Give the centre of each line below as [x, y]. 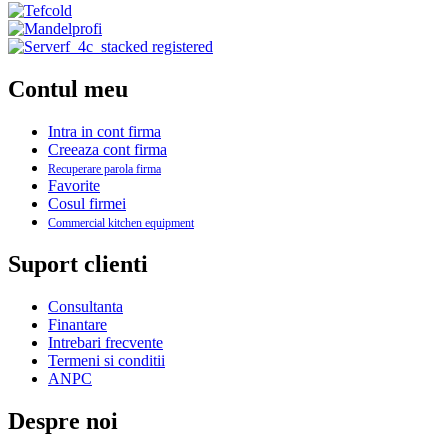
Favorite [74, 185]
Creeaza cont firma [107, 149]
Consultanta [85, 306]
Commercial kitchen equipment [121, 222]
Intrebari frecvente [105, 342]
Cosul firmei [87, 203]
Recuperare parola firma [104, 168]
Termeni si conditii [106, 360]
